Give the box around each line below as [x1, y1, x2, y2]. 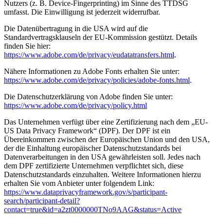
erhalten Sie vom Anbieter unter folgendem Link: [4, 179, 154, 187]
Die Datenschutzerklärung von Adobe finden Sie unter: [4, 92, 173, 101]
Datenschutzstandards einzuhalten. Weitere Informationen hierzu [4, 170, 201, 179]
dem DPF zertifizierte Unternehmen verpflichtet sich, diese [4, 161, 183, 170]
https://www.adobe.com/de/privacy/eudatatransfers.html [4, 50, 174, 59]
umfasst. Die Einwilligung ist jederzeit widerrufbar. [4, 7, 160, 16]
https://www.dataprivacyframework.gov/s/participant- [4, 187, 167, 196]
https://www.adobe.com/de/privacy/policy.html [4, 101, 147, 109]
